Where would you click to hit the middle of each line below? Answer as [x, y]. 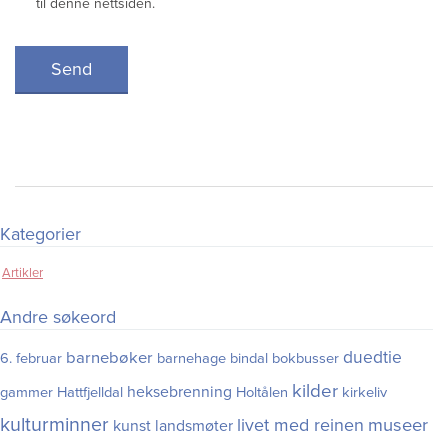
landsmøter [194, 426]
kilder [315, 391]
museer [398, 425]
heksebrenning [179, 392]
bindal [249, 359]
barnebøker [109, 358]
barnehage [191, 359]
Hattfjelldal [90, 393]
